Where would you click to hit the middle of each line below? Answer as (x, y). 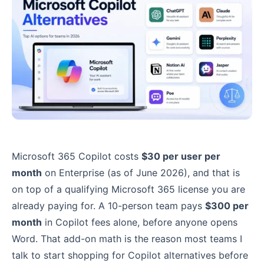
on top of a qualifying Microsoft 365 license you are (128, 189)
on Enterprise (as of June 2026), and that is (141, 173)
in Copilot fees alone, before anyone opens (140, 222)
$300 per (227, 206)
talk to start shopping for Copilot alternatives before (130, 255)
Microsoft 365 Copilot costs (77, 156)
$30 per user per (181, 156)
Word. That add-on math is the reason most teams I (127, 239)
